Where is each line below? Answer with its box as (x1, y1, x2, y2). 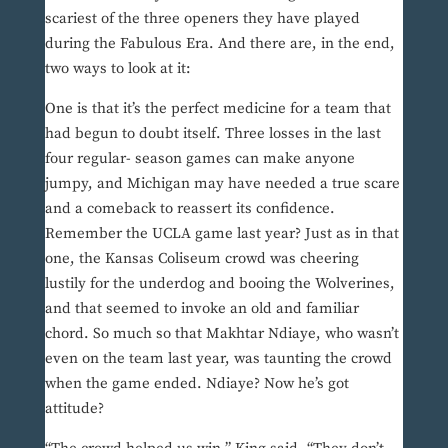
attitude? (44, 399, 104, 419)
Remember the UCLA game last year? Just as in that (44, 224, 399, 244)
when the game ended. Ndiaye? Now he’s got (44, 374, 349, 394)
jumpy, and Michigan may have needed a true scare (44, 174, 400, 194)
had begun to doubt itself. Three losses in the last (44, 124, 381, 144)
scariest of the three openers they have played (44, 9, 360, 29)
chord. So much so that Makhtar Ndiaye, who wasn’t (44, 324, 399, 344)
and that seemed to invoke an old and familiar (44, 299, 359, 319)
